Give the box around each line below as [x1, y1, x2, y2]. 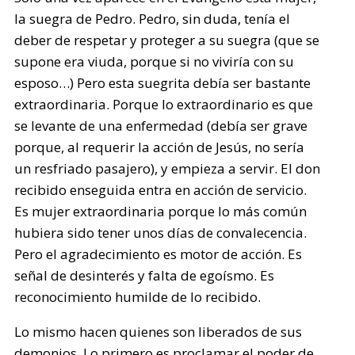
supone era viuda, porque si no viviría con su [14, 52, 295, 71]
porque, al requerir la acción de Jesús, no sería [14, 138, 305, 156]
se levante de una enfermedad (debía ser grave [14, 116, 308, 135]
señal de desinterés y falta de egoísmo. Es [14, 266, 275, 284]
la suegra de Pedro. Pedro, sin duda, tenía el [14, 10, 291, 28]
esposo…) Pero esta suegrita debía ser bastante [14, 74, 311, 92]
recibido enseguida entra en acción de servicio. [14, 181, 307, 199]
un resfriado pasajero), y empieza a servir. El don [14, 159, 321, 177]
